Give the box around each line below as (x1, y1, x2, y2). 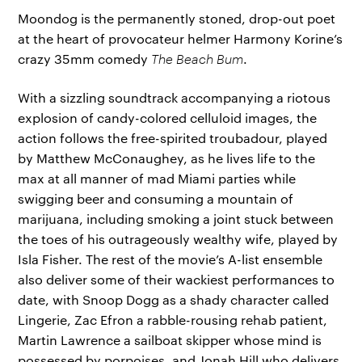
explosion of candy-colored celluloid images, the (18, 108, 318, 126)
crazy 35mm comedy (18, 50, 152, 68)
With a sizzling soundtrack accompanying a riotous (18, 88, 331, 106)
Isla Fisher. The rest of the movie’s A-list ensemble (18, 250, 323, 267)
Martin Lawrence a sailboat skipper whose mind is (18, 330, 322, 348)
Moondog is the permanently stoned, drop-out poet (18, 10, 336, 27)
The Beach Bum (151, 50, 244, 68)
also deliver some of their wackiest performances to (18, 270, 335, 288)
